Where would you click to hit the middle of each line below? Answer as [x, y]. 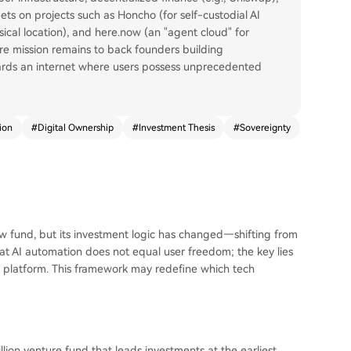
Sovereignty [265, 128]
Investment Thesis [177, 128]
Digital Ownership [76, 128]
